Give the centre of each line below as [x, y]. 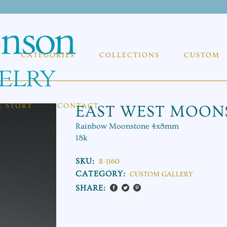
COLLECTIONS [129, 55]
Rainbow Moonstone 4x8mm [127, 126]
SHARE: [91, 188]
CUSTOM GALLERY [161, 174]
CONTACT [78, 106]
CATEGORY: [102, 174]
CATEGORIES [48, 55]
